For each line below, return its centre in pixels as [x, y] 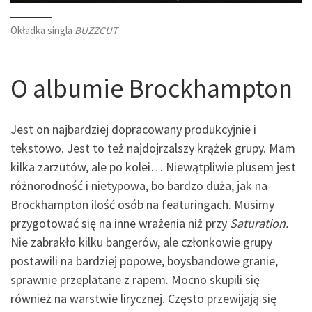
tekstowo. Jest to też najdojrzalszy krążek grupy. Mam [153, 148]
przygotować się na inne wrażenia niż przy [120, 224]
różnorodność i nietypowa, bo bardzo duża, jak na [139, 186]
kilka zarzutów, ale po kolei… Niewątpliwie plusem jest [153, 167]
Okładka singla [42, 31]
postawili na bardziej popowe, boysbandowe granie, [144, 261]
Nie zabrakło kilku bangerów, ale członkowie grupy [141, 242]
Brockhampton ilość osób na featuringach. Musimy [142, 205]
